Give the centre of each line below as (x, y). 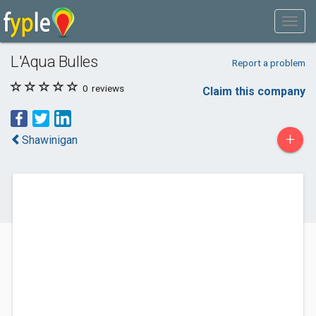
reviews (107, 88)
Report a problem (268, 63)
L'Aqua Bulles (54, 61)
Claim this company (254, 91)
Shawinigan (50, 140)
